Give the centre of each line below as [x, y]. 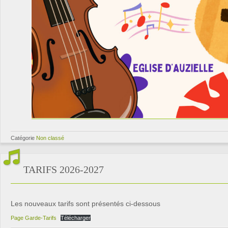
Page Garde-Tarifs [34, 218]
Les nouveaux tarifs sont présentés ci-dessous [85, 203]
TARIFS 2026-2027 [64, 169]
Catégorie [23, 138]
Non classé [50, 138]
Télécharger [76, 218]
